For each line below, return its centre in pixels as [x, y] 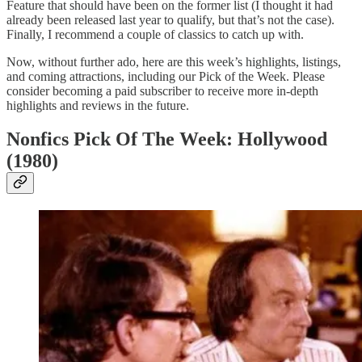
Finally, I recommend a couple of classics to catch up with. [155, 34]
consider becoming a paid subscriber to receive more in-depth [162, 90]
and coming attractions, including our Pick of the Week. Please [166, 76]
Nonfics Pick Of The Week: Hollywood [167, 139]
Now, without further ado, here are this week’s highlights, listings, [174, 61]
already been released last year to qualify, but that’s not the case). [170, 19]
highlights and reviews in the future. [98, 105]
